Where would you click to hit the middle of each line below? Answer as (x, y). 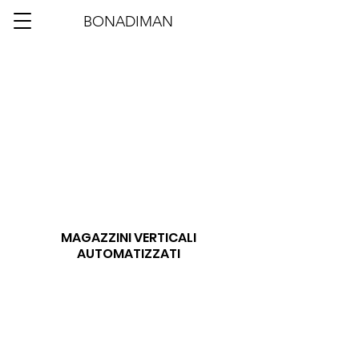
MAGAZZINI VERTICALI (128, 238)
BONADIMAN (128, 22)
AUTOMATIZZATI (128, 254)
